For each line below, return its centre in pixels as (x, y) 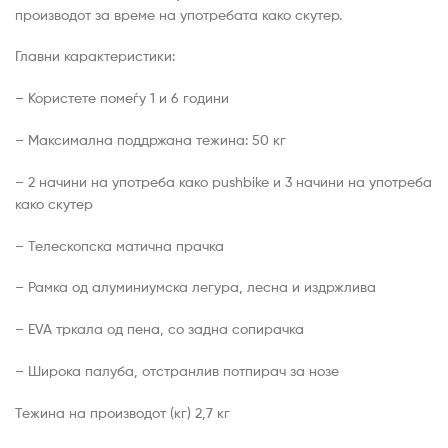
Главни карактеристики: (95, 56)
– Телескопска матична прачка (119, 245)
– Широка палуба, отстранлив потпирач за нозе (177, 371)
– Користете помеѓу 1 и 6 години (122, 98)
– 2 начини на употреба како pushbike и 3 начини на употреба (223, 181)
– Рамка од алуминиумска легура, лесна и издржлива (195, 287)
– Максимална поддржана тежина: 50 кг (150, 139)
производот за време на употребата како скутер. (178, 14)
